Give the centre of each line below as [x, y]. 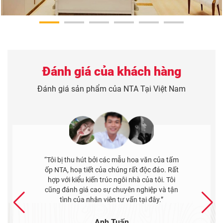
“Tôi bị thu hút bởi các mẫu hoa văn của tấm [111, 160]
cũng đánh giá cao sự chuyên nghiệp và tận [111, 190]
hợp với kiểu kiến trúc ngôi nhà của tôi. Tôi [111, 180]
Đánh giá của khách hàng [111, 72]
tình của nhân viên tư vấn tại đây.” [111, 200]
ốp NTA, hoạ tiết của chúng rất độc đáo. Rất [111, 170]
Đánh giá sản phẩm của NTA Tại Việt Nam [111, 89]
